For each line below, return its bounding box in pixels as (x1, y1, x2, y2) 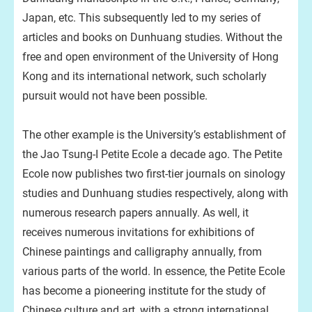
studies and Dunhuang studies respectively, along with (22, 187, 288, 200)
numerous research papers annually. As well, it (22, 206, 249, 219)
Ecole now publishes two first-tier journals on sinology (22, 167, 286, 180)
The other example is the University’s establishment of (22, 128, 286, 141)
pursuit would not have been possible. (22, 89, 208, 102)
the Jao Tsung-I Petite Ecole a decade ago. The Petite (22, 148, 282, 161)
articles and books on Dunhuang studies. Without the (22, 31, 282, 44)
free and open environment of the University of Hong (22, 50, 279, 63)
